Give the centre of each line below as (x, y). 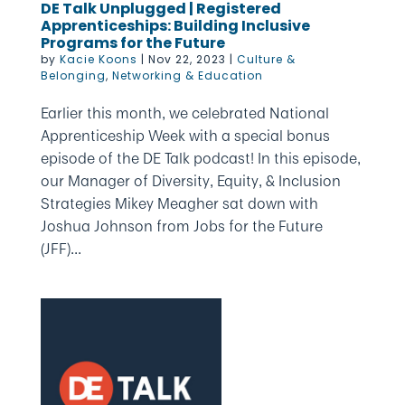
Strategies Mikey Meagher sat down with (179, 203)
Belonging (73, 75)
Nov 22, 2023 (187, 59)
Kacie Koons (98, 59)
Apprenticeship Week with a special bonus (185, 136)
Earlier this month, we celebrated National (184, 113)
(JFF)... (61, 249)
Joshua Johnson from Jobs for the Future (181, 226)
